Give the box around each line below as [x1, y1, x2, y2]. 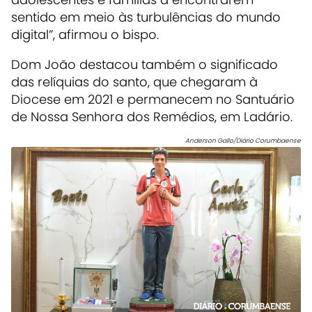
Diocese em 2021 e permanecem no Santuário [11, 90, 295, 108]
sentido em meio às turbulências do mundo [11, 8, 281, 26]
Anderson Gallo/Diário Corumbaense [185, 136, 301, 145]
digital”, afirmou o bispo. [11, 25, 159, 43]
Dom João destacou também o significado [11, 55, 278, 73]
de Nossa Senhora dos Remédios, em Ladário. [11, 107, 292, 125]
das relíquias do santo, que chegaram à [11, 72, 258, 91]
